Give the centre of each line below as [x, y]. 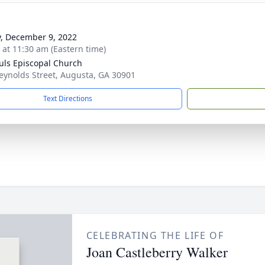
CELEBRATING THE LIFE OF [155, 235]
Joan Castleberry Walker [157, 252]
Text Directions [68, 98]
